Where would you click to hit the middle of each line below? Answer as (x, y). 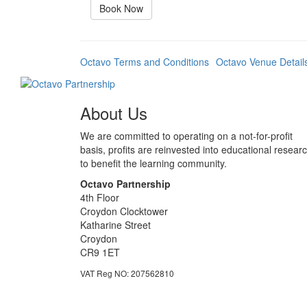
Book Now (121, 8)
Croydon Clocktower (124, 211)
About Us (114, 113)
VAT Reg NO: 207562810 (127, 273)
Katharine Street (115, 225)
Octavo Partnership (125, 184)
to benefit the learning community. (153, 163)
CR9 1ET (100, 253)
